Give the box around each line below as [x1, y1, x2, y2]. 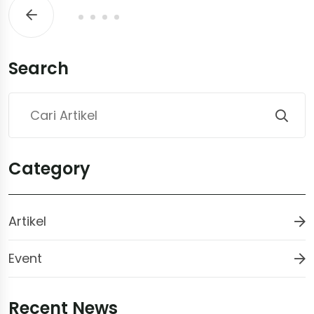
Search [8, 56, 69, 80]
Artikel [8, 212, 46, 230]
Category [8, 156, 90, 180]
